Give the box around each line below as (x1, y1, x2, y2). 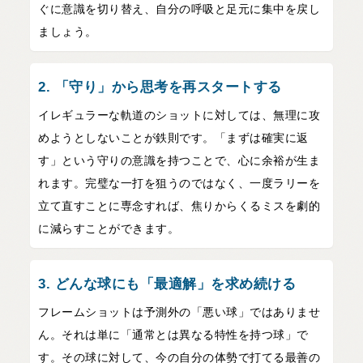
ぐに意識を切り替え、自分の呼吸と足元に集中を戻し (38, 2, 321, 16)
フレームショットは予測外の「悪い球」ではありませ (38, 305, 321, 319)
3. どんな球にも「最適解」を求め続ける (38, 276, 297, 293)
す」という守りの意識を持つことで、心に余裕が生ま (38, 154, 321, 168)
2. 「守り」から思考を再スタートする (38, 79, 282, 96)
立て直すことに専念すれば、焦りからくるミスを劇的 (38, 199, 321, 213)
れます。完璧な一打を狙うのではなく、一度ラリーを (38, 177, 321, 190)
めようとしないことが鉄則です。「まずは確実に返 (38, 131, 309, 145)
